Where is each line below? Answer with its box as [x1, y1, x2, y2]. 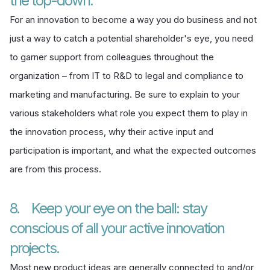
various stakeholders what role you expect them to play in [10, 107, 248, 119]
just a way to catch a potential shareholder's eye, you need [10, 32, 253, 44]
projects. [10, 239, 59, 257]
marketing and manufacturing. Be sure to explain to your [10, 88, 240, 100]
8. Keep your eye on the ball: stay [10, 199, 207, 217]
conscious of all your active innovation [10, 219, 224, 237]
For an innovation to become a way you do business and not [10, 13, 257, 25]
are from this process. [10, 163, 101, 175]
